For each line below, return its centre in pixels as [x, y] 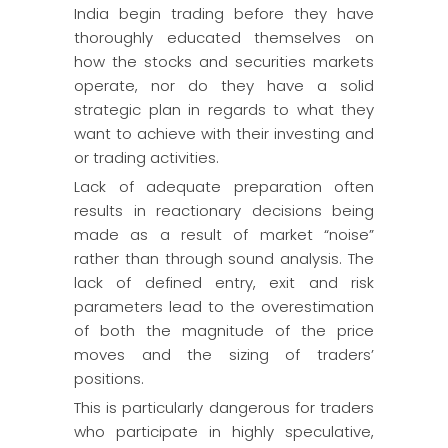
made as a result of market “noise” [224, 234]
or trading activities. [146, 157]
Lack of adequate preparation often [224, 186]
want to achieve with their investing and [224, 133]
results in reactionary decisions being [224, 210]
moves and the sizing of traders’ [224, 354]
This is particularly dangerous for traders [224, 407]
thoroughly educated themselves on [224, 37]
